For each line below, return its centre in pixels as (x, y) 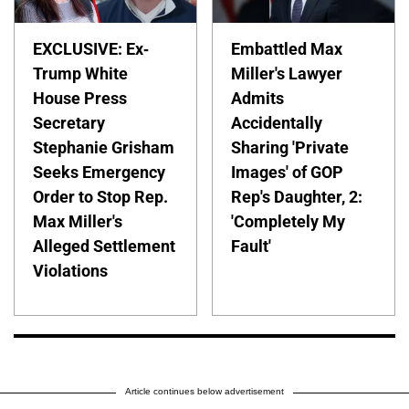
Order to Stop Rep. (100, 197)
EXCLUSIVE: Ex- (91, 49)
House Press (80, 99)
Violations (70, 271)
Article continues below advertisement (204, 392)
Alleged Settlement (104, 246)
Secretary (69, 123)
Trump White (80, 74)
